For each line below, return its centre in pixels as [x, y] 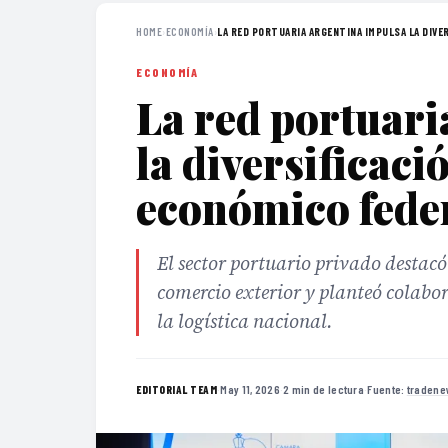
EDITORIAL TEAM [176, 389]
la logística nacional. [245, 321]
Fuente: [387, 388]
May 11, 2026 [250, 388]
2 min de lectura [324, 388]
